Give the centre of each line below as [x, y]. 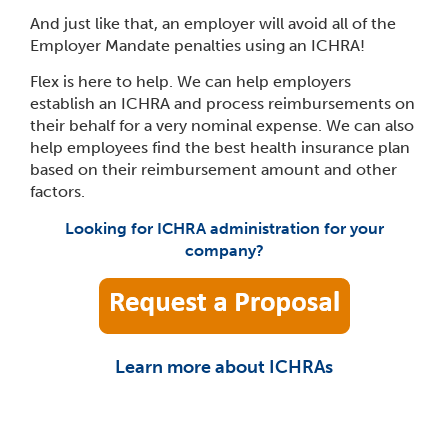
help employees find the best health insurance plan [220, 147]
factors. [57, 191]
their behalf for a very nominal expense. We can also [222, 125]
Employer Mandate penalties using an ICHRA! [197, 45]
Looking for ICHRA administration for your [224, 228]
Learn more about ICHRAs [224, 367]
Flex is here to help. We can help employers [190, 81]
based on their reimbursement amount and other [213, 169]
